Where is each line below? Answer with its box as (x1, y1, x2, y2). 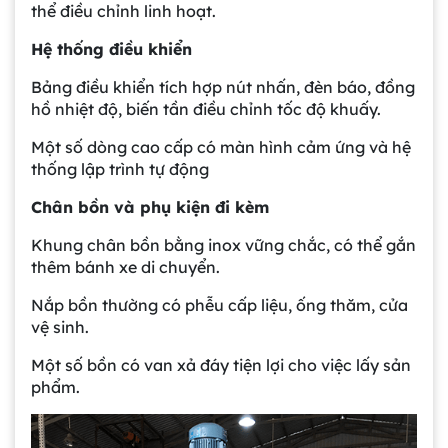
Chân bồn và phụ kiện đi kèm (31, 197, 269, 218)
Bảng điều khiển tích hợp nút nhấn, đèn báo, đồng (31, 77, 415, 98)
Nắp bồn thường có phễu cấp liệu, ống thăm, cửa (31, 295, 408, 316)
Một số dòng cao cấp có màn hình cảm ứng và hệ (31, 137, 411, 158)
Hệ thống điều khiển (31, 39, 192, 60)
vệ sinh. (31, 317, 89, 338)
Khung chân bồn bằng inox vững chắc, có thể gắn (31, 235, 416, 256)
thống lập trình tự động (31, 159, 209, 180)
